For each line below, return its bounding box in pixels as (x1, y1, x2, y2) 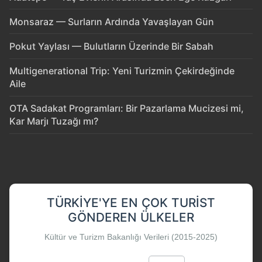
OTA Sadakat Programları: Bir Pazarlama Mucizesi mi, (9, 102, 244, 115)
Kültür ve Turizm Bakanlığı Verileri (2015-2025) (44, 232, 218, 242)
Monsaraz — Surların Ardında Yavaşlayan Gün (9, 15, 214, 27)
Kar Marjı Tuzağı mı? (9, 115, 98, 127)
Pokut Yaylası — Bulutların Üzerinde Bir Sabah (9, 40, 213, 53)
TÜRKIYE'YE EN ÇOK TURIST (47, 195, 215, 210)
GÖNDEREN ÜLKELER (68, 209, 194, 225)
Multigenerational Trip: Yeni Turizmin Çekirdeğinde (9, 65, 235, 77)
